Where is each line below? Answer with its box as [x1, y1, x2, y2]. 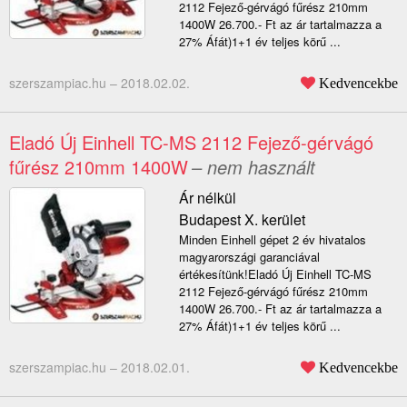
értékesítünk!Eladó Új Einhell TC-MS [178, 265, 372, 283]
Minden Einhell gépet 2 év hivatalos [178, 231, 366, 249]
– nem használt [192, 154, 315, 181]
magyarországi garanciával [178, 248, 320, 266]
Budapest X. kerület [178, 209, 305, 231]
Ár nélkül [178, 187, 236, 209]
